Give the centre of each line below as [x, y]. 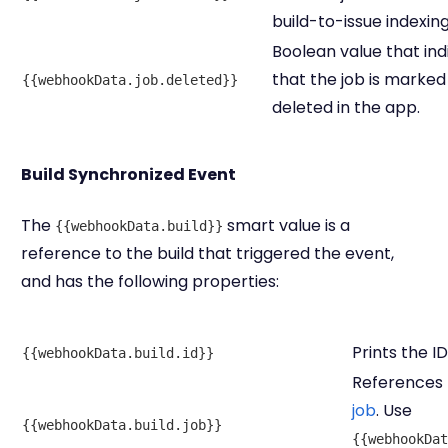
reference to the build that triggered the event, [207, 253]
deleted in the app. [346, 107]
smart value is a [286, 225]
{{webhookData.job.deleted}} [130, 79]
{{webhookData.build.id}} [118, 352]
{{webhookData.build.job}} [122, 424]
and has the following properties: [150, 281]
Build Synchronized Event [128, 174]
